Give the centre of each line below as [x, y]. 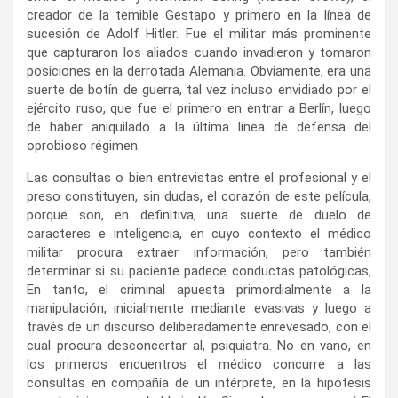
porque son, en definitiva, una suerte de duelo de [199, 215]
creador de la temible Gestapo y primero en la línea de [199, 16]
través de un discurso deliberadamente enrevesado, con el [199, 327]
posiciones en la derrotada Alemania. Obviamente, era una [199, 72]
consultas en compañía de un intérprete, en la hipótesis [199, 383]
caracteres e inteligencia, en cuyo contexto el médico [199, 234]
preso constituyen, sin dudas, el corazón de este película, [199, 197]
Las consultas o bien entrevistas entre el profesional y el [199, 178]
